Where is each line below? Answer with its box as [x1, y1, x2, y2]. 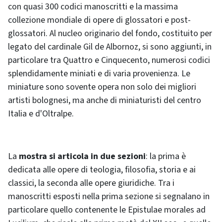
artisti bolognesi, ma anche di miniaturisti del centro [8, 94, 201, 107]
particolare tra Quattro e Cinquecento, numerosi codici [8, 54, 210, 66]
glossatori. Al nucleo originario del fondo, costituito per [8, 27, 212, 40]
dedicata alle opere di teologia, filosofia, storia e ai [8, 163, 196, 176]
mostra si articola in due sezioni [19, 150, 146, 163]
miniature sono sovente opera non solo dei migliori [8, 80, 196, 93]
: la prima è [146, 150, 186, 163]
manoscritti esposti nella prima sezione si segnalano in [8, 190, 210, 203]
